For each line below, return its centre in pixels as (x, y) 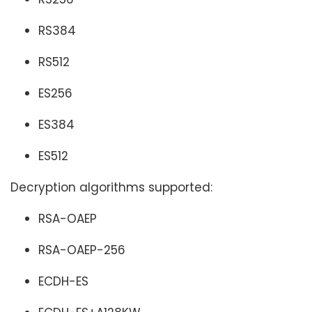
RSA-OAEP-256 (82, 250)
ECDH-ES (63, 281)
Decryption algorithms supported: (111, 187)
